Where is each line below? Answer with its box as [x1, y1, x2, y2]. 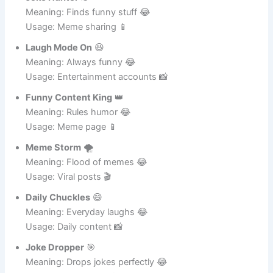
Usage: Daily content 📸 [26, 235, 124, 246]
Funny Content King [26, 105, 113, 117]
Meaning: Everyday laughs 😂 [26, 220, 149, 232]
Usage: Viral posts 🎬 [26, 185, 112, 196]
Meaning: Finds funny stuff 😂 [26, 20, 151, 32]
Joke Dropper [26, 255, 85, 267]
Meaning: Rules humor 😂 [26, 120, 132, 132]
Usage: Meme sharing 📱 [26, 35, 129, 46]
